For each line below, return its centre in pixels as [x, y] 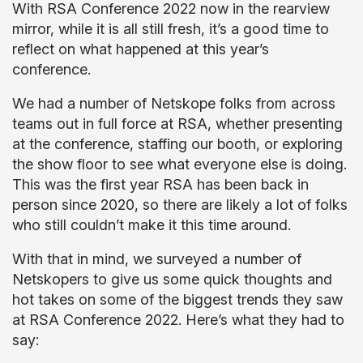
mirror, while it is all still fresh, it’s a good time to [171, 29]
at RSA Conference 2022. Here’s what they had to [178, 320]
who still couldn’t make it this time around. [152, 225]
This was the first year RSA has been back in [160, 184]
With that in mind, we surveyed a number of [157, 259]
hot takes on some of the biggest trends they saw [177, 299]
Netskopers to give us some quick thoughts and [172, 279]
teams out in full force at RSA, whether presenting [177, 124]
